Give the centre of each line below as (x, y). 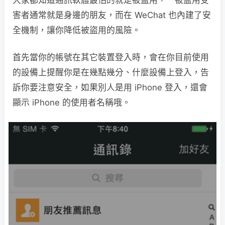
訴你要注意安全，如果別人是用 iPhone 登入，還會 (110, 87)
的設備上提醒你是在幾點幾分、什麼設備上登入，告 (111, 72)
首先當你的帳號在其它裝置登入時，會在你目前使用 (111, 57)
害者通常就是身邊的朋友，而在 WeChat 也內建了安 (112, 15)
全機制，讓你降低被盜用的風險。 (77, 30)
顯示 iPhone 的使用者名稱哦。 (72, 102)
